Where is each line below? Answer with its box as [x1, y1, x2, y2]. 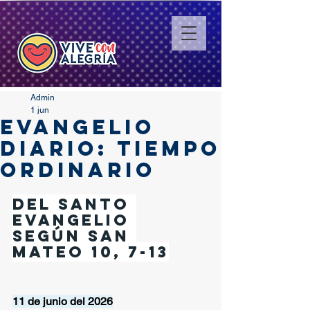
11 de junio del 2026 [12, 295, 113, 308]
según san [12, 226, 136, 246]
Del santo [12, 194, 136, 214]
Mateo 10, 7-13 [12, 242, 169, 262]
